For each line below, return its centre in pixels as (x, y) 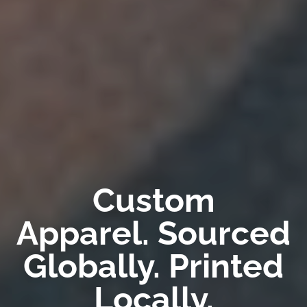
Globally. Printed (153, 266)
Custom (153, 200)
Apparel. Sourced (153, 233)
